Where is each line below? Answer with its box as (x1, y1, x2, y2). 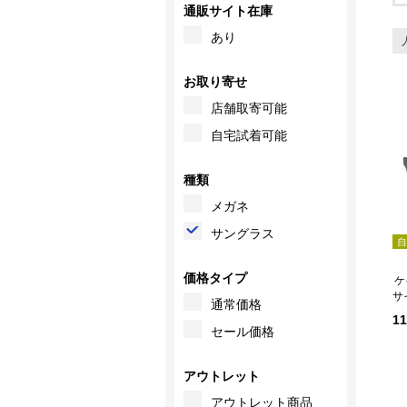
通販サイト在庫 (184, 3, 273, 18)
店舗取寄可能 (211, 100, 287, 115)
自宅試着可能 (211, 127, 287, 143)
